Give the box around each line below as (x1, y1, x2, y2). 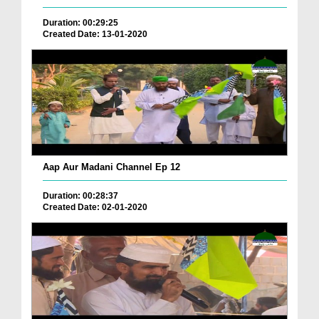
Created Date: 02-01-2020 (43, 202, 147, 212)
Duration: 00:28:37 (43, 190, 118, 201)
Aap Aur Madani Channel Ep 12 (43, 161, 180, 172)
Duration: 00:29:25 (43, 17, 118, 28)
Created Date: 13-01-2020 (43, 28, 147, 39)
